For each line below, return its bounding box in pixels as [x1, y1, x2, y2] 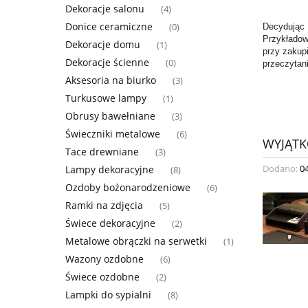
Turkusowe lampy [65, 91, 146, 104]
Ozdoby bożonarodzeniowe [65, 180, 190, 194]
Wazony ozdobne [65, 252, 144, 265]
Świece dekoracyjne [65, 216, 155, 230]
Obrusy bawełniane [65, 109, 155, 122]
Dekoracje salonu [65, 1, 144, 15]
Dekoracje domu [65, 37, 140, 51]
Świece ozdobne [65, 269, 140, 283]
